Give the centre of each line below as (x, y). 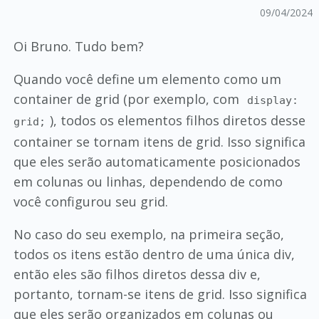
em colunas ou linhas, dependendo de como (148, 182)
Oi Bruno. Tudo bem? (78, 46)
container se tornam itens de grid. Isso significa (159, 142)
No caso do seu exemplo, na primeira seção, (148, 234)
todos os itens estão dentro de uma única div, (154, 254)
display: (273, 100)
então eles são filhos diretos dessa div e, (137, 274)
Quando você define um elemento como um (147, 79)
